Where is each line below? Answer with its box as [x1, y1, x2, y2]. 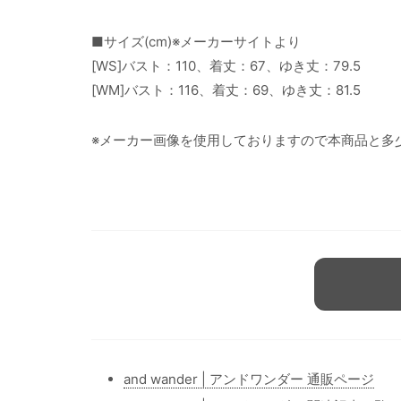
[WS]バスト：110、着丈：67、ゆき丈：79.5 [91, 56, 361, 74]
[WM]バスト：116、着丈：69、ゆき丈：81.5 [91, 81, 361, 98]
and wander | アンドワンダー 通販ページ [124, 371, 374, 388]
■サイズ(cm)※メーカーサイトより [91, 32, 301, 50]
